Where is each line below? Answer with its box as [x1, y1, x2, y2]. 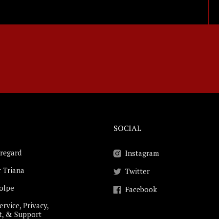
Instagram [125, 148, 159, 158]
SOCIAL [113, 123, 141, 133]
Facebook [125, 184, 157, 194]
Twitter [125, 166, 150, 176]
